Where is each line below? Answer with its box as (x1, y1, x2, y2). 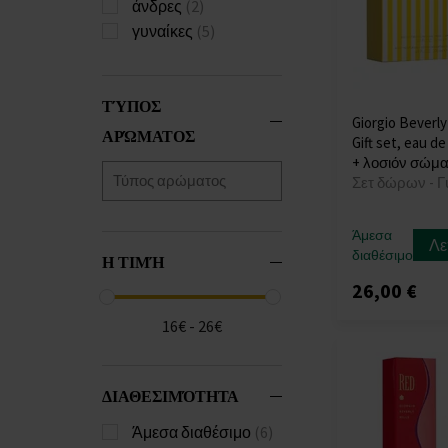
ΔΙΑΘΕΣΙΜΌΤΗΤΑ (102, 384, 239, 406)
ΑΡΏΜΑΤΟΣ (102, 124, 195, 146)
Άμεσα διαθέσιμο (132, 421, 254, 442)
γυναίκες (132, 20, 196, 41)
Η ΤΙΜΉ (102, 250, 165, 272)
